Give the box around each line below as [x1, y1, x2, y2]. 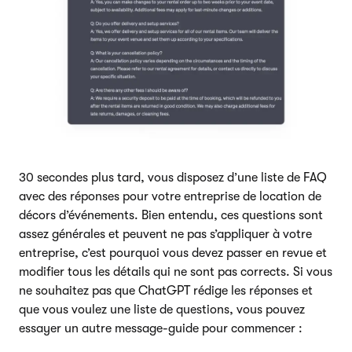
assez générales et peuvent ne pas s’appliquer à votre [19, 227, 312, 242]
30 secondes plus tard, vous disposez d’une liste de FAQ [19, 170, 327, 185]
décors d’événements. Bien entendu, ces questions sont [19, 208, 323, 223]
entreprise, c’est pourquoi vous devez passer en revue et [19, 246, 327, 261]
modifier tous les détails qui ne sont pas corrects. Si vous [19, 265, 332, 280]
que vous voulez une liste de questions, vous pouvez [19, 302, 305, 317]
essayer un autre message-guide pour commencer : [19, 321, 302, 336]
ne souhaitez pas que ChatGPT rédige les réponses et [19, 284, 313, 299]
